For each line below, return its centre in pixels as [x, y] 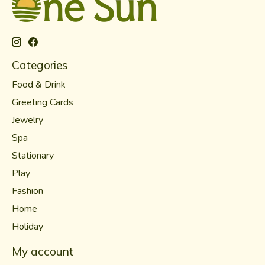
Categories [40, 65]
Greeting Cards [43, 102]
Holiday [28, 226]
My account [43, 251]
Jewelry [28, 120]
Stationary [33, 155]
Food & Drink [39, 84]
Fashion [28, 191]
